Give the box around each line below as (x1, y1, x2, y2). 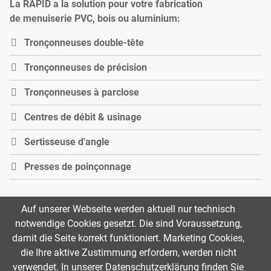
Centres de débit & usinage (24, 111, 142, 123)
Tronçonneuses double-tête (24, 37, 144, 49)
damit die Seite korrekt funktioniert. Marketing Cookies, (12, 232, 244, 244)
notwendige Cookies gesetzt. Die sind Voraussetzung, (15, 218, 242, 230)
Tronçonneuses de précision (24, 62, 147, 74)
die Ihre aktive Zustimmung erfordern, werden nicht (20, 247, 237, 259)
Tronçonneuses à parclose (24, 87, 139, 99)
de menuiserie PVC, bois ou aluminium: (10, 13, 180, 25)
